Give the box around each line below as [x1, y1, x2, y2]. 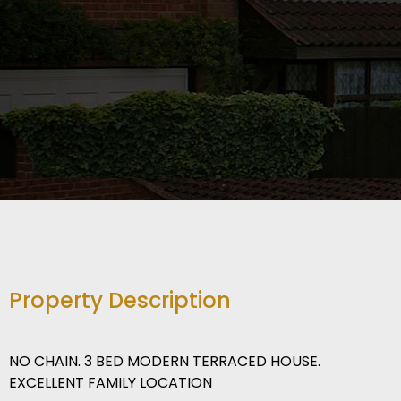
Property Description [9, 286, 231, 316]
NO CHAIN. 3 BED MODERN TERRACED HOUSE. [9, 351, 320, 372]
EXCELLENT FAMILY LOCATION [9, 372, 212, 394]
